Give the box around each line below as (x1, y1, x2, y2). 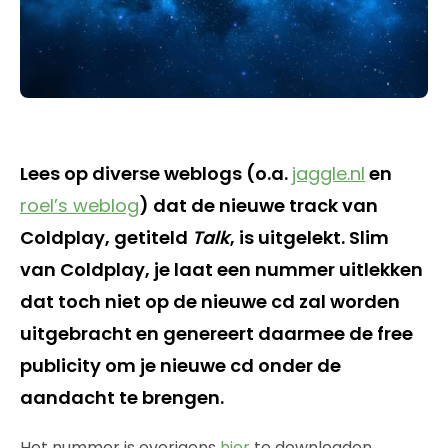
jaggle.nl (292, 160, 365, 186)
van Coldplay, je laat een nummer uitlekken (20, 256, 423, 282)
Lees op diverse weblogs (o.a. (20, 160, 292, 186)
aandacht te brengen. (20, 384, 224, 410)
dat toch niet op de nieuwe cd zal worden (20, 288, 400, 314)
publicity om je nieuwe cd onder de (20, 352, 341, 378)
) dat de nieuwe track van (139, 192, 378, 218)
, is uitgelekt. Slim (230, 224, 389, 250)
